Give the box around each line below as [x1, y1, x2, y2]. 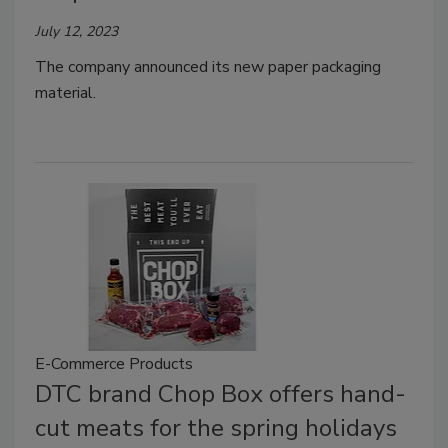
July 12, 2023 [35, 22, 118, 42]
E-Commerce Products [35, 352, 193, 375]
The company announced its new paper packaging [35, 56, 381, 79]
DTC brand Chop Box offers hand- [35, 377, 406, 410]
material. [35, 82, 96, 105]
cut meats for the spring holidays [35, 411, 397, 444]
